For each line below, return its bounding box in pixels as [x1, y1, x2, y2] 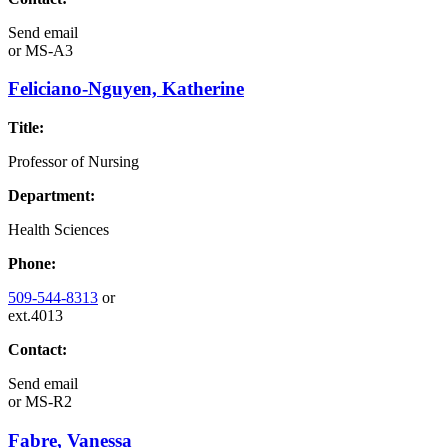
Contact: [8, 341, 67, 359]
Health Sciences [8, 221, 109, 239]
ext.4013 [8, 307, 63, 325]
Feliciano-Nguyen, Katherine [8, 78, 244, 100]
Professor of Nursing [8, 153, 139, 171]
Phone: [8, 255, 56, 273]
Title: [8, 119, 44, 137]
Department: [8, 187, 95, 205]
